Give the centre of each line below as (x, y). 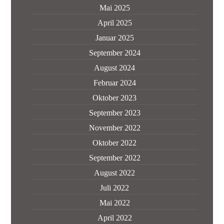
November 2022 (114, 128)
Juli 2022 (114, 188)
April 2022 (114, 218)
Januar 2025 (114, 38)
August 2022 (114, 173)
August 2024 (114, 68)
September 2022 (114, 158)
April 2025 (114, 23)
